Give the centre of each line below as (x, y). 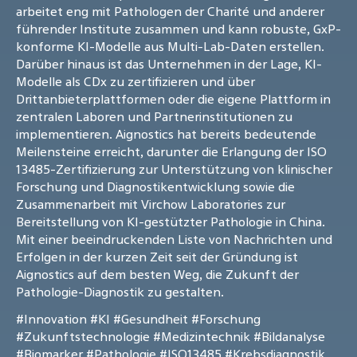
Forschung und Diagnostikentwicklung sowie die (155, 187)
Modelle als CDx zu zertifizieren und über (135, 82)
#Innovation (51, 319)
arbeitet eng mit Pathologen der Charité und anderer (170, 12)
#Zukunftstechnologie (83, 337)
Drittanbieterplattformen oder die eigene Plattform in (173, 99)
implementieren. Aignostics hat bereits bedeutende (166, 134)
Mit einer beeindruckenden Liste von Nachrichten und (174, 239)
